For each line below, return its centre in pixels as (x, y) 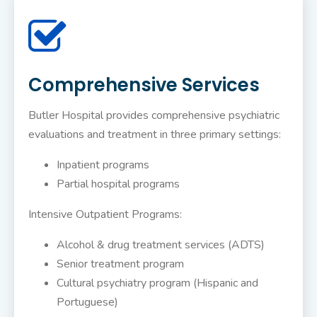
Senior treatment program (120, 264)
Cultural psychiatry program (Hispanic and (157, 283)
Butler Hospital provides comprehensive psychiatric (154, 116)
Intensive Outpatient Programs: (105, 215)
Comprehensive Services (144, 85)
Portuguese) (87, 302)
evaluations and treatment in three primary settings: (155, 135)
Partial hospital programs (118, 184)
